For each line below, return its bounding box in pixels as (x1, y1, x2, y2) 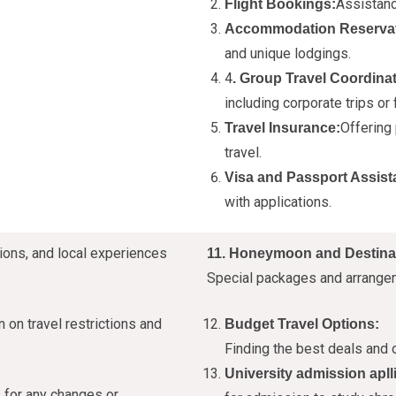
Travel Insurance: (225, 120, 340, 135)
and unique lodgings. (225, 45, 351, 62)
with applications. (225, 194, 331, 210)
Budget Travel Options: (225, 316, 379, 331)
